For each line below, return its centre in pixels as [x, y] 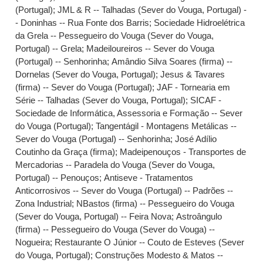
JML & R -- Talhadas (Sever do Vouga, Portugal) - [152, 10]
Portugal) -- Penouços [58, 178]
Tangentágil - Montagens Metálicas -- [166, 126]
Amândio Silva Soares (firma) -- [172, 61]
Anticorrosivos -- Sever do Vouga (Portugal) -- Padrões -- [124, 190]
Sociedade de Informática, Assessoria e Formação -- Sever [129, 113]
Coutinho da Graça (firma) [65, 152]
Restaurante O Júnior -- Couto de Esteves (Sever [150, 242]
